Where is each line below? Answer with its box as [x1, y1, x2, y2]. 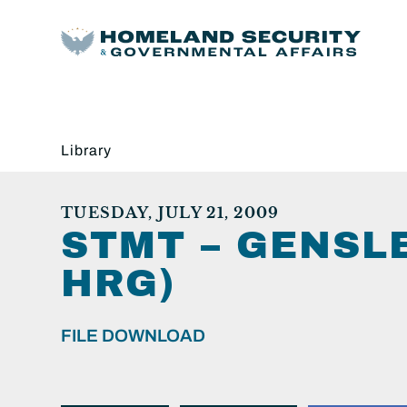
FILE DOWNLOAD [61, 325, 205, 345]
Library [61, 142, 112, 158]
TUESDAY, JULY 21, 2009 [61, 203, 280, 222]
